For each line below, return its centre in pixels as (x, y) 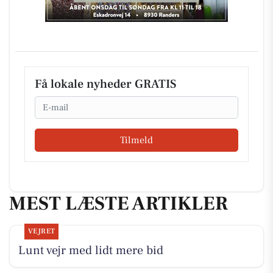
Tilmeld (136, 140)
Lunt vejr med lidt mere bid (90, 251)
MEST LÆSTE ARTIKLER (119, 203)
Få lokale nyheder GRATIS (105, 84)
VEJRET (41, 232)
